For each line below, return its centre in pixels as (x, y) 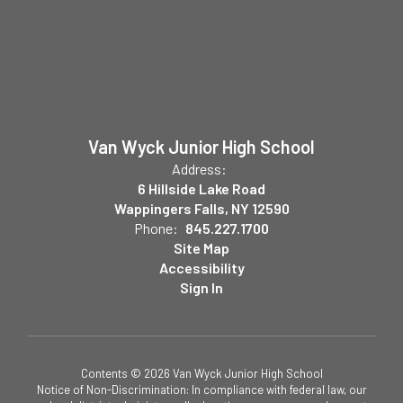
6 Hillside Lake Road (201, 189)
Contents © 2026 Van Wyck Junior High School (201, 374)
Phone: (156, 228)
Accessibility (201, 268)
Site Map (201, 248)
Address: (199, 169)
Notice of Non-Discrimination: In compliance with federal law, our (201, 390)
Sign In (201, 288)
